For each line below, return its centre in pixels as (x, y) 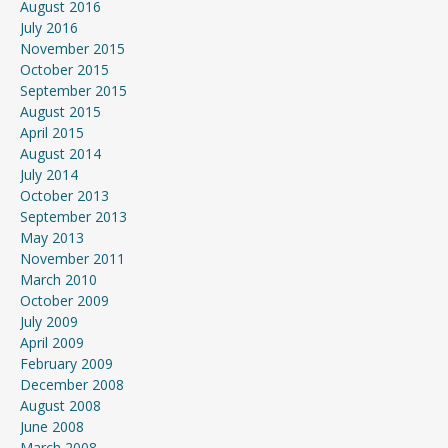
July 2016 (49, 27)
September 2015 (73, 90)
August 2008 (60, 405)
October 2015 (64, 69)
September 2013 (73, 216)
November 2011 (72, 258)
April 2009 (52, 342)
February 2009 (66, 363)
